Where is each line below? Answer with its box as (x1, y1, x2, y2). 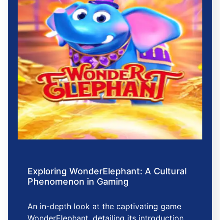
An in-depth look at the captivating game (27, 201, 181, 211)
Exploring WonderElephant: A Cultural (27, 165, 187, 176)
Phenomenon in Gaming (27, 176, 129, 187)
